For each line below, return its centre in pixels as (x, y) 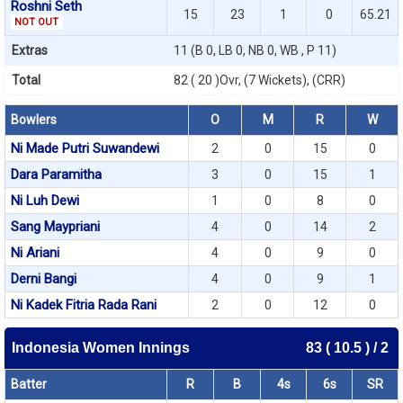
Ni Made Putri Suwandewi (85, 148)
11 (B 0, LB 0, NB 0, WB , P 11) (255, 50)
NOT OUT (37, 22)
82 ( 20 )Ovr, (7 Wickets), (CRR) (260, 80)
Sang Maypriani (55, 227)
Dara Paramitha (56, 175)
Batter (29, 384)
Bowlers (34, 120)
